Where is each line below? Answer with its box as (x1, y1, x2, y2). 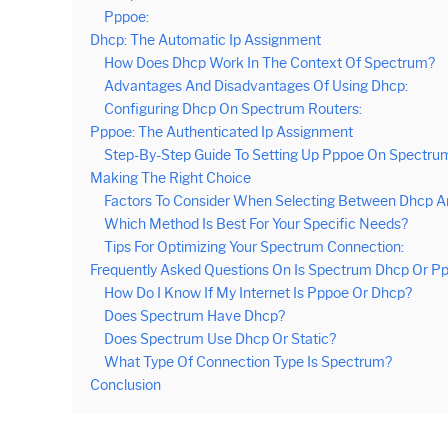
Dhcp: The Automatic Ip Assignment (90, 31, 321, 49)
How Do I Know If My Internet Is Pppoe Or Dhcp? (104, 284, 412, 302)
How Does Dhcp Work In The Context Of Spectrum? (104, 54, 435, 72)
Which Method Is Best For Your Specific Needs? (104, 215, 408, 233)
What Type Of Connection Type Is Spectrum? (104, 353, 392, 371)
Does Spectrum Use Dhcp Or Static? (104, 330, 336, 348)
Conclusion (90, 376, 161, 394)
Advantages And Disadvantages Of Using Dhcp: (104, 77, 408, 95)
